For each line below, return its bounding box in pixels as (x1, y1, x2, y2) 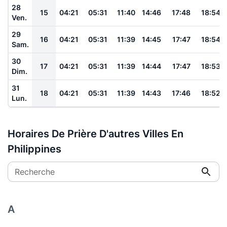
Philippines (8, 142, 61, 155)
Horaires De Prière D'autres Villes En (8, 127, 183, 140)
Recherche (15, 166, 55, 177)
